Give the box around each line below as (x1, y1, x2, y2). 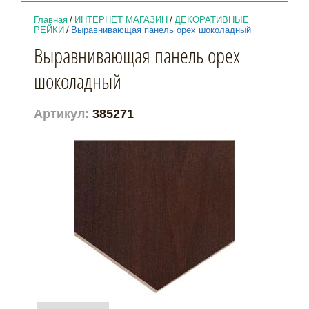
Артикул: (34, 107, 89, 121)
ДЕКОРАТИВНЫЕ (175, 14, 249, 25)
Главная (34, 14, 68, 25)
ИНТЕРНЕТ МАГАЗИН (74, 14, 168, 25)
